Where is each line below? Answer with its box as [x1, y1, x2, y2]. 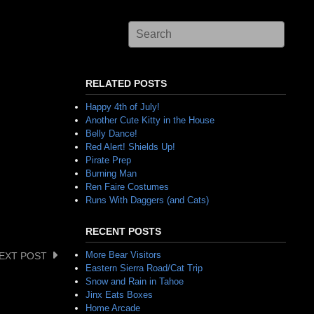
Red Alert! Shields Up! [86, 142, 175, 153]
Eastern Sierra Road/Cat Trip [86, 263, 203, 273]
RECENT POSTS [86, 226, 161, 237]
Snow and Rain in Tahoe [86, 276, 184, 287]
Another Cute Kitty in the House [86, 115, 214, 126]
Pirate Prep [86, 155, 131, 166]
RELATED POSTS [86, 78, 167, 89]
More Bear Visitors [86, 250, 161, 260]
